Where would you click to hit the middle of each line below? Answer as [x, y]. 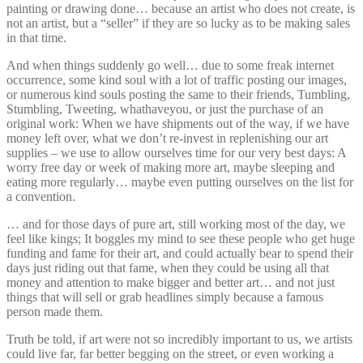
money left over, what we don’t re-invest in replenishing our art [167, 138]
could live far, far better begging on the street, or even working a [170, 353]
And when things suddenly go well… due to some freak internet [170, 65]
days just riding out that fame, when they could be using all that [168, 267]
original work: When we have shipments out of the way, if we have [178, 123]
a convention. [41, 196]
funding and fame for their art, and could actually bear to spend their [180, 253]
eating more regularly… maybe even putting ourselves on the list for [180, 181]
